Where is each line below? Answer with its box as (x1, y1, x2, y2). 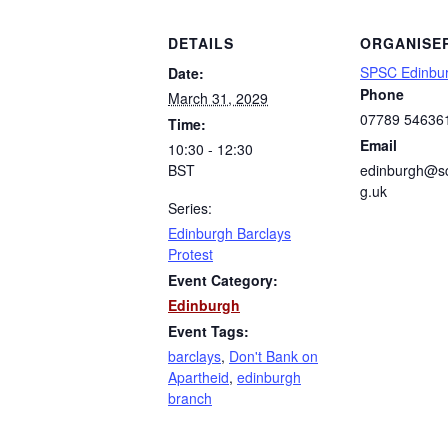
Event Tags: (168, 321, 249, 342)
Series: (168, 198, 212, 219)
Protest (168, 244, 213, 265)
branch (168, 388, 212, 409)
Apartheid (168, 367, 229, 388)
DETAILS (168, 33, 234, 54)
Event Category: (168, 270, 278, 291)
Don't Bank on (229, 346, 318, 367)
